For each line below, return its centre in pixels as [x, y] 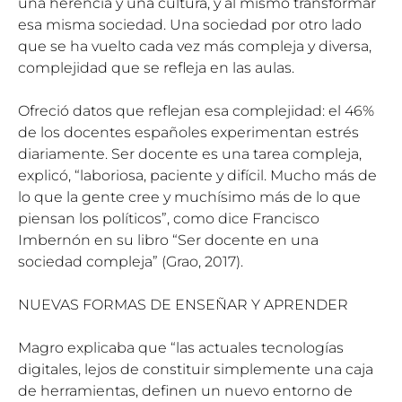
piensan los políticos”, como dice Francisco [169, 218]
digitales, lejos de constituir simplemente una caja [196, 369]
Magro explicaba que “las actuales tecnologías [181, 347]
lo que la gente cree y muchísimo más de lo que [189, 197]
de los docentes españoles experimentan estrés [188, 132]
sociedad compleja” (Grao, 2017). [131, 261]
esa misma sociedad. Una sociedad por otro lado [190, 24]
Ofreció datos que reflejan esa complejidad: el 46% [196, 110]
